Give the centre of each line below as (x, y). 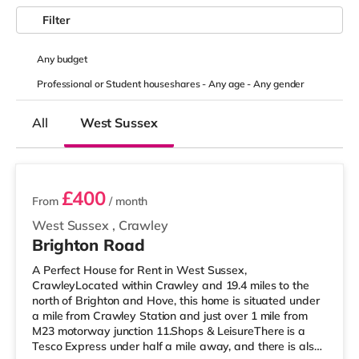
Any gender (279, 84)
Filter (56, 20)
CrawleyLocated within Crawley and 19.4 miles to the (171, 285)
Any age (228, 84)
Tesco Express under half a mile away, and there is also (176, 346)
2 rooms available (83, 141)
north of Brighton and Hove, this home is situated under (176, 301)
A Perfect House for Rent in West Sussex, (139, 270)
